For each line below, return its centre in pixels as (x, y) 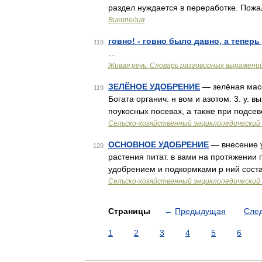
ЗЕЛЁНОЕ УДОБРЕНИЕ (154, 87)
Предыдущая (200, 211)
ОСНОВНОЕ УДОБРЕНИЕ (158, 144)
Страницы (130, 211)
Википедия (126, 20)
